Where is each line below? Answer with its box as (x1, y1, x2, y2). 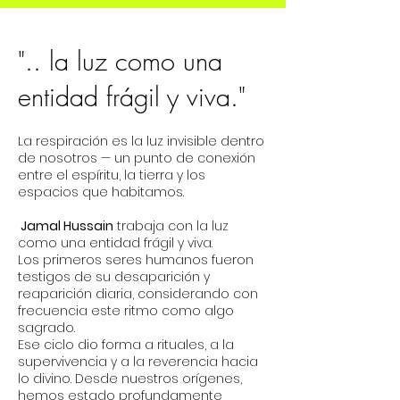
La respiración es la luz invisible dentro (18, 132, 264, 150)
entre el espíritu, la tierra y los (18, 166, 205, 184)
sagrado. (18, 319, 75, 337)
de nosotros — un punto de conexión (18, 149, 255, 167)
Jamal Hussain (18, 217, 113, 235)
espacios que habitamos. (18, 183, 184, 201)
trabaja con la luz (113, 217, 229, 235)
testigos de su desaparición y (18, 268, 210, 286)
